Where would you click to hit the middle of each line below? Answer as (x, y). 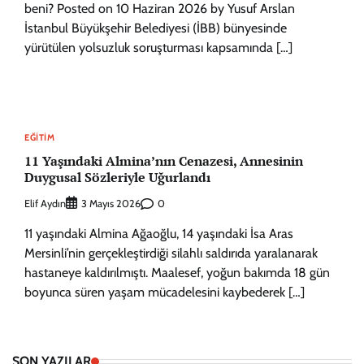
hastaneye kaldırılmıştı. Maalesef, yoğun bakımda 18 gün (177, 273)
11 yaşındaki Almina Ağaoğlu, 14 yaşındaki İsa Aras (159, 234)
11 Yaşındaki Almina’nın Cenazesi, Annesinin (164, 160)
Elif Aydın (45, 203)
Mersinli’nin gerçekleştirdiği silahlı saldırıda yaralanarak (171, 253)
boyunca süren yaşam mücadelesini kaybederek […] (165, 292)
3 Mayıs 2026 (111, 204)
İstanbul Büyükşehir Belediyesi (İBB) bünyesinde (156, 28)
